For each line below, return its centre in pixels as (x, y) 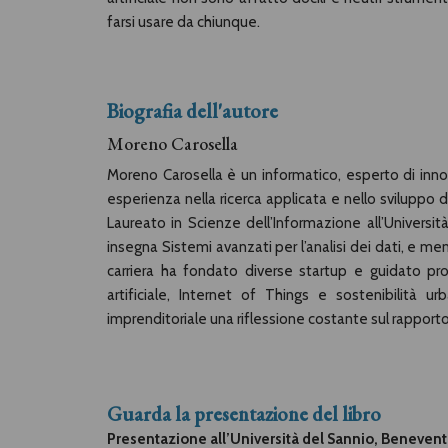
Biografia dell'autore (192, 111)
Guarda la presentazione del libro (244, 414)
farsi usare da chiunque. (183, 22)
